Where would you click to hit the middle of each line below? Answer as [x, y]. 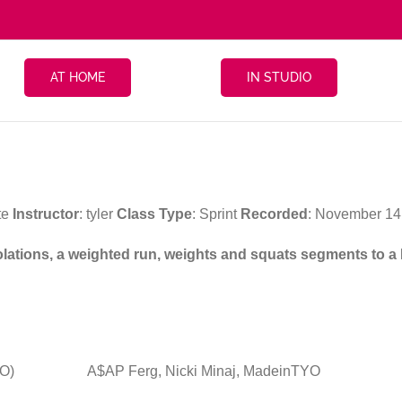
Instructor [46, 214]
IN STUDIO [279, 77]
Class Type [154, 214]
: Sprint [216, 214]
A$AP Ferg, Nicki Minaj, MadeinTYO [204, 371]
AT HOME [77, 77]
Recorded [274, 214]
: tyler [98, 214]
